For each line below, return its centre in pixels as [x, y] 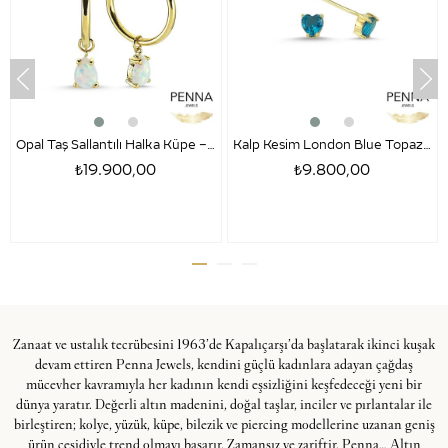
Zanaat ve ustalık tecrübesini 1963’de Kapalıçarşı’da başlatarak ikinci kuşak [224, 345]
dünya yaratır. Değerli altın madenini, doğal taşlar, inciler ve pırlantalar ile [224, 405]
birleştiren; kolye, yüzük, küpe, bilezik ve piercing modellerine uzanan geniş [224, 425]
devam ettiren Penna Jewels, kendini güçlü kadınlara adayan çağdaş [224, 365]
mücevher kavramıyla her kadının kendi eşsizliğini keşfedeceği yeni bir [224, 385]
